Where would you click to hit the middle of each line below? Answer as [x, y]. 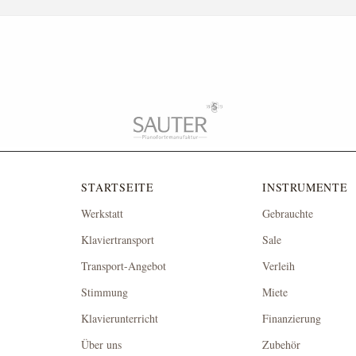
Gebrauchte [288, 214]
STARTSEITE [118, 188]
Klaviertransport [118, 240]
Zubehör [282, 345]
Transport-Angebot [124, 266]
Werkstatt [103, 214]
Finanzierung [292, 319]
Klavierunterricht [120, 319]
